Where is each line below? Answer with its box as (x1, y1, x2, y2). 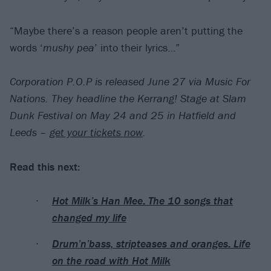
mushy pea (43, 40, 94, 54)
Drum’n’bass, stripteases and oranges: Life (51, 236, 250, 250)
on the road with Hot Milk (51, 253, 171, 267)
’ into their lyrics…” (94, 40, 180, 54)
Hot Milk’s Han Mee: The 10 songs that (51, 194, 233, 208)
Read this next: (10, 159, 80, 174)
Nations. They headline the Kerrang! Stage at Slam (10, 91, 246, 106)
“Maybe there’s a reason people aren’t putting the (10, 23, 243, 38)
